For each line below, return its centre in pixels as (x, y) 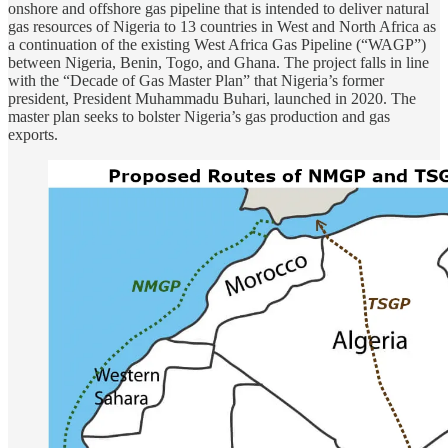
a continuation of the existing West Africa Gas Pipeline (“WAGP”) (217, 45)
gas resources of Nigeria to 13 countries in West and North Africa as (222, 27)
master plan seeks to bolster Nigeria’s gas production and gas (199, 117)
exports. (33, 135)
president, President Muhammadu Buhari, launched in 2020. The (212, 99)
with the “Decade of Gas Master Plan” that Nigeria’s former (196, 81)
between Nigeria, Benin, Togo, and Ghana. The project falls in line (218, 63)
